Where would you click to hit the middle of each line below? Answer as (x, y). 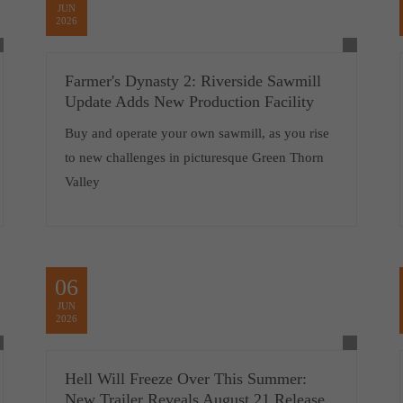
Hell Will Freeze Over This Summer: (185, 379)
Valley (82, 182)
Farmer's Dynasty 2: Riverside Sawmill (193, 81)
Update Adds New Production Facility (189, 102)
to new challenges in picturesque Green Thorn (194, 158)
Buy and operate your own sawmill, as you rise (197, 134)
